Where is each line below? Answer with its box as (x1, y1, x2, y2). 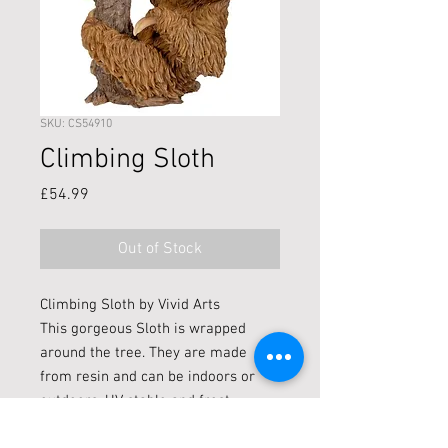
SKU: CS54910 (40, 117, 112, 132)
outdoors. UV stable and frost (40, 392, 230, 411)
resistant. (40, 416, 101, 435)
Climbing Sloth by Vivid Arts (40, 296, 220, 315)
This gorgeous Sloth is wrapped (40, 320, 246, 339)
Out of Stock (118, 239, 202, 260)
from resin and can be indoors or (40, 368, 255, 387)
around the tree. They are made (40, 344, 247, 363)
